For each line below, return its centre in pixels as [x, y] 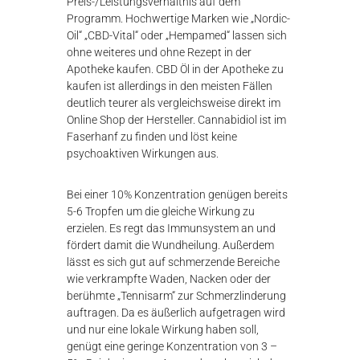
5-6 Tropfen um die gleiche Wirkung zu [161, 212]
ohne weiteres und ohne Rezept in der [160, 53]
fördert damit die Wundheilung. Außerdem [171, 245]
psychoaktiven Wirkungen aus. [143, 154]
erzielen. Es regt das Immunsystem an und [172, 229]
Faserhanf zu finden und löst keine [152, 137]
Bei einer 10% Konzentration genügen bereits [178, 195]
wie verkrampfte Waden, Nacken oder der [169, 279]
